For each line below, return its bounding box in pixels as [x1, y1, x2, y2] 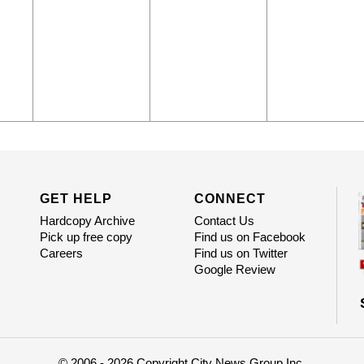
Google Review [193, 262, 275, 277]
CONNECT [193, 192, 266, 206]
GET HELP [39, 192, 112, 206]
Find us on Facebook [193, 230, 305, 245]
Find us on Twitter [193, 246, 288, 261]
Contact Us [193, 214, 254, 228]
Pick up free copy [39, 230, 132, 245]
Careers [39, 246, 83, 261]
